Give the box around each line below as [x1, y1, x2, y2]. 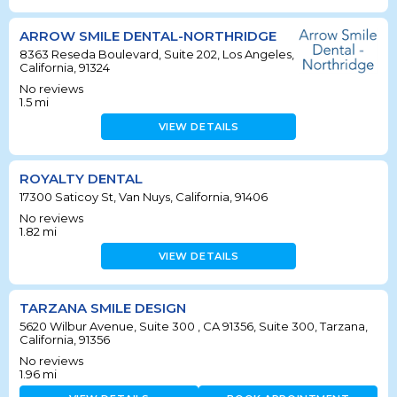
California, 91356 [19, 331, 110, 346]
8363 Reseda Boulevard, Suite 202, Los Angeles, [19, 46, 294, 61]
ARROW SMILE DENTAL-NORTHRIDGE [19, 27, 276, 44]
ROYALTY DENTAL [19, 169, 143, 187]
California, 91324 [19, 59, 110, 74]
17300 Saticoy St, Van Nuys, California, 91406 [19, 189, 268, 204]
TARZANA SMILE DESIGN [19, 299, 186, 316]
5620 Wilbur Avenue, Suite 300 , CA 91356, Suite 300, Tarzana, [19, 318, 368, 333]
